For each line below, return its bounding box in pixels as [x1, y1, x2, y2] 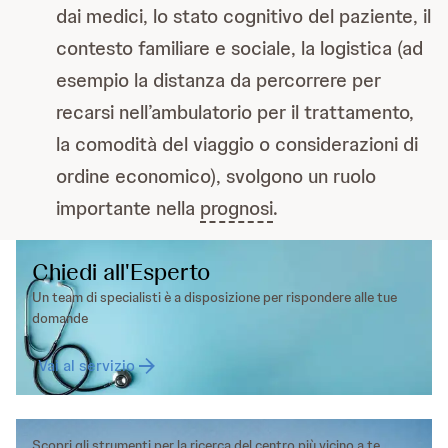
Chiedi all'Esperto [32, 256, 210, 287]
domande [32, 309, 88, 327]
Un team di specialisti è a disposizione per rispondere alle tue [32, 288, 397, 306]
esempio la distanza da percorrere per [56, 67, 381, 93]
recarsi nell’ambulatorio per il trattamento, [56, 99, 414, 125]
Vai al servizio [38, 355, 135, 376]
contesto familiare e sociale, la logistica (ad [56, 35, 423, 61]
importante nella [56, 195, 200, 221]
